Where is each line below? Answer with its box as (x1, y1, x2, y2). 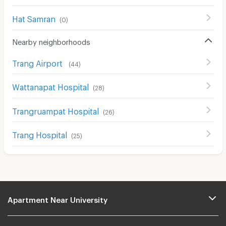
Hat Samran (12, 14, 55, 21)
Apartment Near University (8, 195, 107, 201)
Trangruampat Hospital (12, 106, 99, 113)
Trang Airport (12, 58, 65, 65)
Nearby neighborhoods (12, 37, 90, 43)
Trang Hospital (12, 130, 67, 137)
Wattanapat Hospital (12, 82, 89, 89)
